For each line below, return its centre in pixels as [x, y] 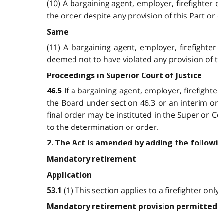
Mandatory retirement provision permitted [132, 206]
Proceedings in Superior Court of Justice [124, 75]
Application [69, 175]
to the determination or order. [103, 127]
